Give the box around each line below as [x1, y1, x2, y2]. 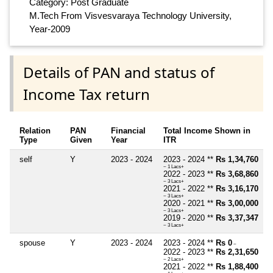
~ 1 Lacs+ [163, 164, 184, 170]
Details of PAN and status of [23, 62, 214, 82]
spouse [19, 238, 45, 248]
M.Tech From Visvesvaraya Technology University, [29, 10, 232, 21]
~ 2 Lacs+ [163, 257, 184, 263]
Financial [111, 126, 146, 136]
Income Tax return [23, 84, 150, 104]
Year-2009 [29, 23, 70, 34]
